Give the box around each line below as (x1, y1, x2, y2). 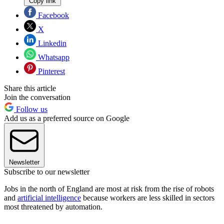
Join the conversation (4, 92, 70, 101)
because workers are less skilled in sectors (81, 193, 214, 202)
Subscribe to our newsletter (4, 167, 89, 176)
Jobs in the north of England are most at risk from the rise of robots (4, 184, 214, 193)
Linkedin (36, 38, 66, 47)
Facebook (36, 10, 69, 19)
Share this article (4, 83, 56, 92)
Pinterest (36, 66, 65, 75)
